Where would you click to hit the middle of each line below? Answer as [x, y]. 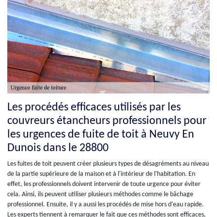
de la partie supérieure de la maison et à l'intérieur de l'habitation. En [101, 174]
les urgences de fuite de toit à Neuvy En [101, 135]
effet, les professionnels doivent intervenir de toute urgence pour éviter [104, 185]
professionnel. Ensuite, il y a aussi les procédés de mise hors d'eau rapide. [106, 205]
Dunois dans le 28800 [58, 148]
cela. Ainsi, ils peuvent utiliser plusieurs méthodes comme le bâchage [100, 195]
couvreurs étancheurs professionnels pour [107, 121]
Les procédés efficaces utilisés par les [94, 108]
